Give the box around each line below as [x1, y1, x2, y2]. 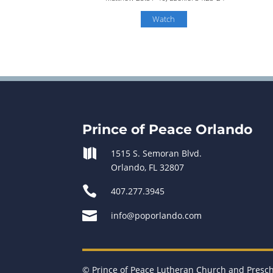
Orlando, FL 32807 [111, 161, 185, 173]
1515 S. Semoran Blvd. [111, 147, 202, 159]
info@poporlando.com [111, 209, 202, 221]
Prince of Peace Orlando [82, 121, 253, 138]
